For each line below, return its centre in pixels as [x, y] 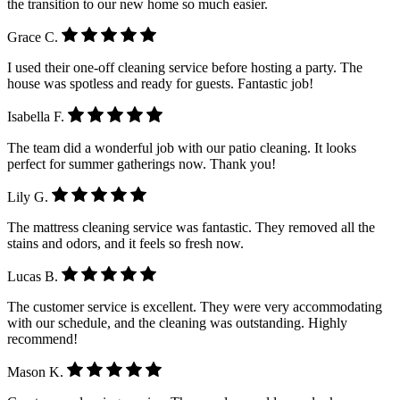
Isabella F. [37, 117]
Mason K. [37, 372]
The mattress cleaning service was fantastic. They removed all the [191, 227]
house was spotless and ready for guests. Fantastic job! [160, 84]
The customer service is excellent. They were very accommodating [195, 306]
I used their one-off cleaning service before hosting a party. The [185, 68]
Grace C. [34, 37]
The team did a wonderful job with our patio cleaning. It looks [182, 147]
